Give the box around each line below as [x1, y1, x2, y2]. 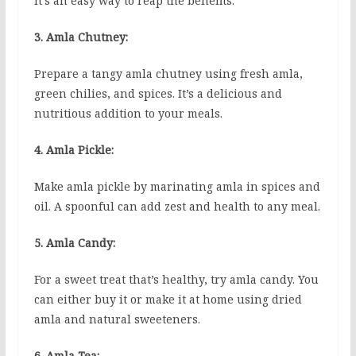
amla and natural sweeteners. [33, 311, 200, 327]
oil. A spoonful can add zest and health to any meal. [33, 199, 320, 215]
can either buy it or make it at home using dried [33, 292, 302, 308]
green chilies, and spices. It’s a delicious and [33, 86, 282, 102]
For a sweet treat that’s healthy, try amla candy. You [33, 272, 319, 288]
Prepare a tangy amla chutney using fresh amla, [33, 66, 303, 82]
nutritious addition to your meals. [33, 106, 222, 122]
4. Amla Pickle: [33, 142, 114, 158]
